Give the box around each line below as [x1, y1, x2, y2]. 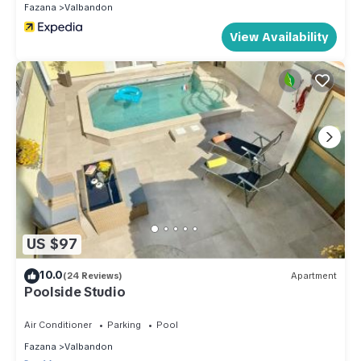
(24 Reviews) [63, 270, 122, 282]
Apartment [291, 270, 337, 282]
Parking [107, 318, 141, 330]
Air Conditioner [24, 318, 92, 330]
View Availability [230, 28, 329, 45]
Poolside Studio [24, 283, 126, 301]
